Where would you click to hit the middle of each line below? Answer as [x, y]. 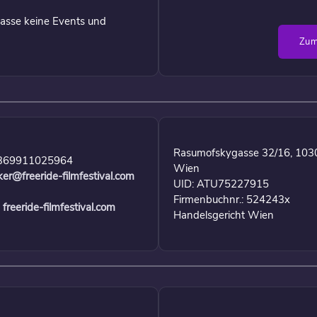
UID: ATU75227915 [221, 184]
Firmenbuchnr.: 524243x [232, 199]
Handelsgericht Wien [224, 215]
